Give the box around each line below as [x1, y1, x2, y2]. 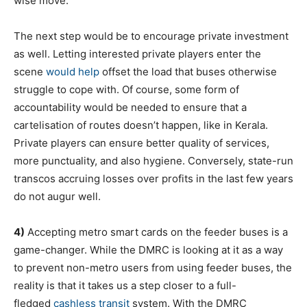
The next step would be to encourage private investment [14, 29, 288, 42]
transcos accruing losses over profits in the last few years [14, 172, 293, 185]
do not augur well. [14, 190, 101, 203]
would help [46, 65, 99, 78]
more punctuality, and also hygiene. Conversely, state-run [14, 154, 293, 167]
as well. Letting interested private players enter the [14, 47, 261, 60]
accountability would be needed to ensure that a [14, 101, 247, 114]
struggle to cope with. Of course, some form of [14, 83, 239, 96]
